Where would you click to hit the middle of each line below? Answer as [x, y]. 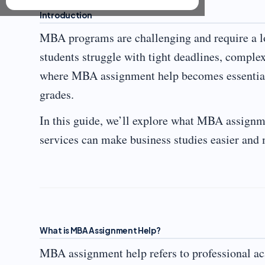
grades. [57, 94]
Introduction [66, 15]
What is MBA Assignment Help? [100, 230]
